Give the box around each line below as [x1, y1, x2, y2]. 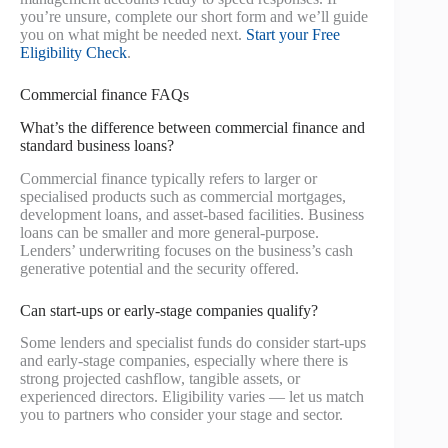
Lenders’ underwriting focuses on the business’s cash [20, 241, 353, 259]
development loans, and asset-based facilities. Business [20, 205, 364, 223]
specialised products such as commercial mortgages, [20, 187, 346, 205]
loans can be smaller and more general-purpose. [20, 223, 319, 241]
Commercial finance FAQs [20, 85, 189, 103]
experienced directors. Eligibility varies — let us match [20, 388, 364, 406]
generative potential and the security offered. [20, 259, 299, 277]
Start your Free [246, 25, 340, 43]
